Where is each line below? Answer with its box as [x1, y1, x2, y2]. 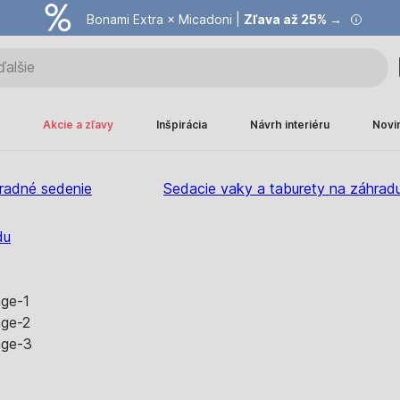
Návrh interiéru [250, 118, 329, 131]
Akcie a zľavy [43, 118, 113, 131]
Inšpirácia [156, 118, 207, 131]
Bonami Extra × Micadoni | [87, 12, 244, 27]
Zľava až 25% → [244, 12, 342, 27]
